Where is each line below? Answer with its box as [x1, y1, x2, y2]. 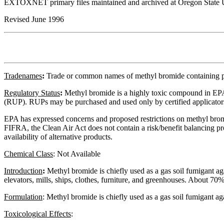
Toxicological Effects [4, 209, 71, 218]
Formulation [4, 192, 42, 201]
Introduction [4, 166, 42, 175]
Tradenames [4, 71, 42, 80]
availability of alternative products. [4, 132, 112, 141]
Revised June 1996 [4, 15, 64, 24]
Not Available [55, 149, 100, 158]
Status [41, 88, 60, 97]
